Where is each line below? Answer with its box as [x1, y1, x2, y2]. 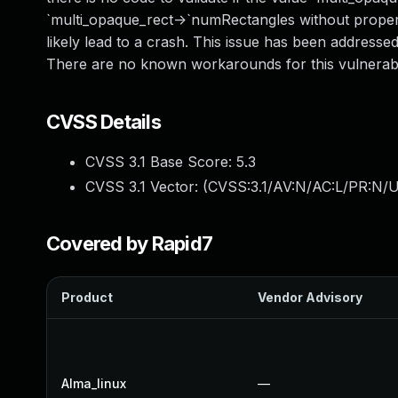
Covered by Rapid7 [46, 232, 213, 255]
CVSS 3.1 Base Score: [85, 153, 236, 171]
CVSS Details [46, 110, 161, 133]
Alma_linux [61, 376, 126, 391]
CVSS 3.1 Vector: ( [85, 178, 208, 195]
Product [61, 290, 113, 305]
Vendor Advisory [258, 290, 362, 305]
